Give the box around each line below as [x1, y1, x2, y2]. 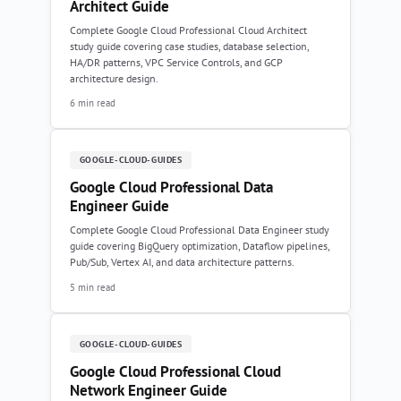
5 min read [70, 279, 115, 294]
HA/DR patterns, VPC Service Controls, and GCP [70, 55, 283, 69]
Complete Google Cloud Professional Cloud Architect [70, 22, 307, 37]
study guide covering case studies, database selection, [70, 38, 309, 53]
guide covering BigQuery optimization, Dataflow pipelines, [70, 239, 329, 253]
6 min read [70, 96, 115, 110]
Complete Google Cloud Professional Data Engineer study [70, 223, 329, 237]
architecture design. [70, 71, 158, 85]
